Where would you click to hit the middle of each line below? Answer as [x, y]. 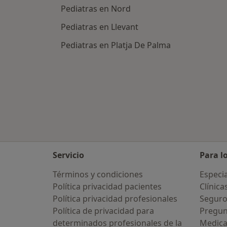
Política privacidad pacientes [107, 186]
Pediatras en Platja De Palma [116, 45]
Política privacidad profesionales [115, 199]
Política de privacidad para [103, 211]
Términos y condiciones [98, 174]
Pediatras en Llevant [100, 27]
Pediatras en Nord [96, 9]
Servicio [68, 155]
